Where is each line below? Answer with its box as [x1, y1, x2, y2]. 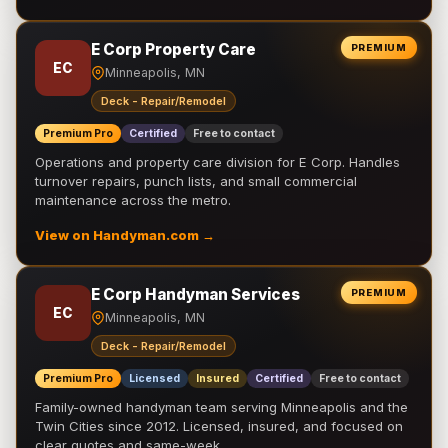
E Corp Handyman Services [91, 285, 300, 304]
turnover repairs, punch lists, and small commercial [35, 173, 357, 189]
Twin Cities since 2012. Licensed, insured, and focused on [35, 418, 403, 434]
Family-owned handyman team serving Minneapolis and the [35, 399, 408, 415]
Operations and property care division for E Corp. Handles [35, 154, 400, 170]
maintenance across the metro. [35, 192, 231, 208]
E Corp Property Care [91, 40, 256, 59]
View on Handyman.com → [35, 228, 215, 243]
